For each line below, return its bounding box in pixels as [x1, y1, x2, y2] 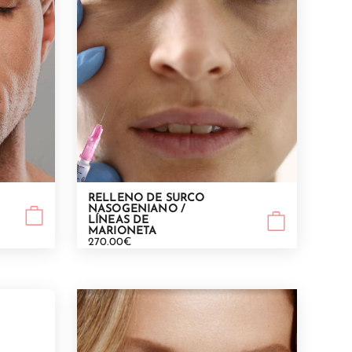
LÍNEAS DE [88, 214, 149, 227]
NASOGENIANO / [88, 203, 185, 216]
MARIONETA [88, 225, 157, 238]
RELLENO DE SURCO [88, 192, 205, 205]
